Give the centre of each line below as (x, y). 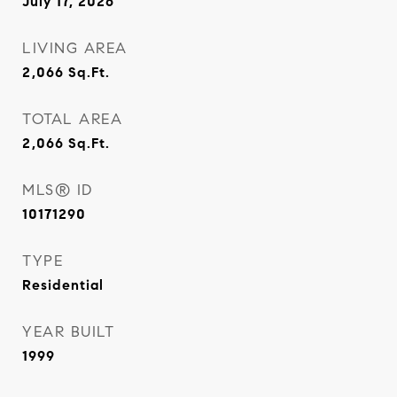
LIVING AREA (75, 48)
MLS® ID (58, 190)
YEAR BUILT (68, 332)
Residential (63, 285)
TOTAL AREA (72, 119)
